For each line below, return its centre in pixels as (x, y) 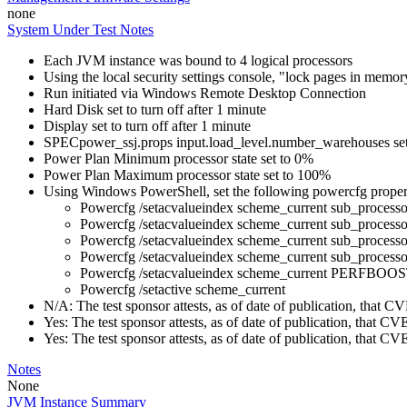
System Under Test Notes (80, 30)
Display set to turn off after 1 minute (147, 126)
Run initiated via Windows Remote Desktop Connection (205, 93)
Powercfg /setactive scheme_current (183, 289)
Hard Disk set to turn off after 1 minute (155, 109)
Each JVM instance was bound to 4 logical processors (198, 60)
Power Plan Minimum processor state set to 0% (179, 159)
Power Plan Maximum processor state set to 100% (187, 175)
